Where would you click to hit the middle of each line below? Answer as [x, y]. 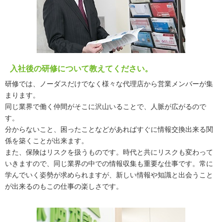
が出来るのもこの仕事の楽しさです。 [64, 186]
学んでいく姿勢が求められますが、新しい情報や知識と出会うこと [109, 175]
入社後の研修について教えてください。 [81, 69]
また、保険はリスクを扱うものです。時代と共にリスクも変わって [109, 152]
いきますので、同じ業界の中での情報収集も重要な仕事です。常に [109, 164]
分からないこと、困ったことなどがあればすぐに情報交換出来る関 [109, 129]
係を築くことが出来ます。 [47, 141]
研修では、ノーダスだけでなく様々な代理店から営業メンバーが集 [109, 84]
